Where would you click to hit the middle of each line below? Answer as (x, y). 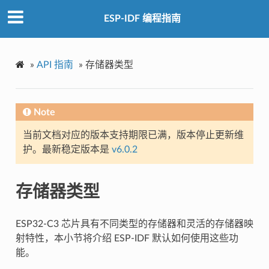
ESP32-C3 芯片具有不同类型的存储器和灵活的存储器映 (134, 224)
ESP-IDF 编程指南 (142, 19)
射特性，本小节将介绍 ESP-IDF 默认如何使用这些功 (127, 238)
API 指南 (55, 65)
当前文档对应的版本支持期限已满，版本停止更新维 (133, 135)
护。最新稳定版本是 (67, 149)
